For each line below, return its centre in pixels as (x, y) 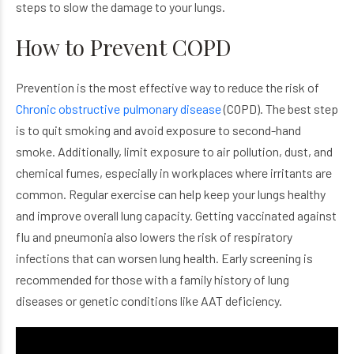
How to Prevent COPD (124, 47)
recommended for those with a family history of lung (153, 279)
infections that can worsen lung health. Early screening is (164, 258)
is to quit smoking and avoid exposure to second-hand (158, 130)
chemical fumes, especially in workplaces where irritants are (174, 172)
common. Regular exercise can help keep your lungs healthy (171, 194)
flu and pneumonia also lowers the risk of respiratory (154, 236)
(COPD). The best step (280, 108)
